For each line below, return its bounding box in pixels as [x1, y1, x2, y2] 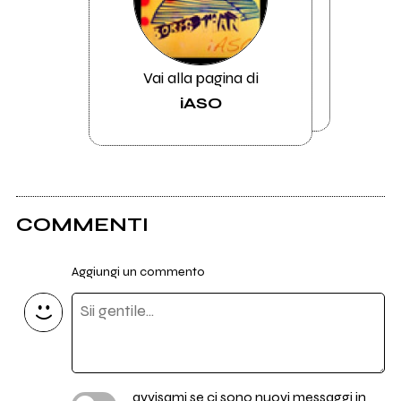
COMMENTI [15, 212, 149, 236]
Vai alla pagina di [142, 68, 259, 89]
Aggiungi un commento [71, 264, 205, 280]
